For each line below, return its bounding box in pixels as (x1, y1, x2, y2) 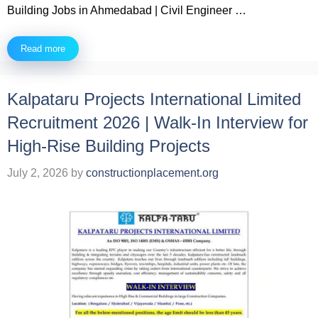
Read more (21, 43, 65, 54)
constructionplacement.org (86, 166, 219, 179)
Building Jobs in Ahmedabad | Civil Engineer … (7, 4, 246, 16)
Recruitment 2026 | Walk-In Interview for (7, 112, 308, 132)
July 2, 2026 (7, 166, 68, 179)
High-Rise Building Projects (7, 136, 210, 155)
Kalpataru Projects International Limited (7, 89, 301, 109)
